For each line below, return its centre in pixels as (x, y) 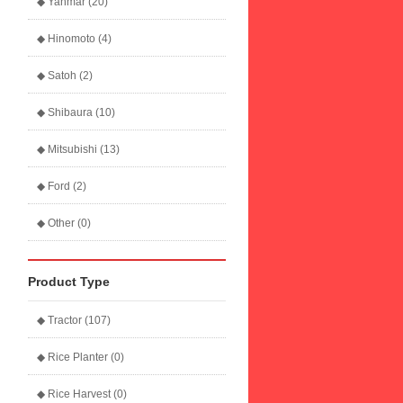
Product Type (69, 282)
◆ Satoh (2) (65, 76)
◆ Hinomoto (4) (74, 39)
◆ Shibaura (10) (76, 112)
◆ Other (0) (64, 223)
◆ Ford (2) (62, 186)
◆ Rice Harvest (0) (82, 394)
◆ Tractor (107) (74, 320)
